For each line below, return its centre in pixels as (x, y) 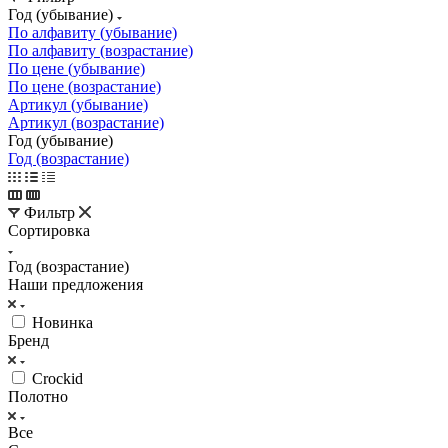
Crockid (57, 378)
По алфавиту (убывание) (92, 32)
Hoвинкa (62, 322)
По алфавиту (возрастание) (100, 50)
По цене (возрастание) (84, 86)
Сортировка (49, 230)
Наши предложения (75, 284)
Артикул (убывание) (78, 104)
